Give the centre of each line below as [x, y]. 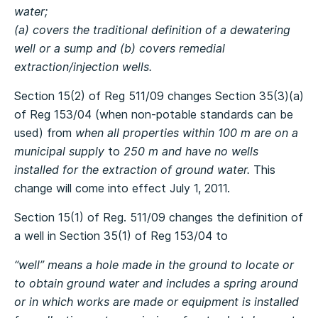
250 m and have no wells [191, 151]
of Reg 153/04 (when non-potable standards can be [154, 114]
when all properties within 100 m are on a [187, 133]
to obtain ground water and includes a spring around [156, 283]
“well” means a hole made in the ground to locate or [154, 265]
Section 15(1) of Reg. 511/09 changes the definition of [159, 217]
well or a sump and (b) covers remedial [120, 48]
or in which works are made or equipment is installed [157, 302]
